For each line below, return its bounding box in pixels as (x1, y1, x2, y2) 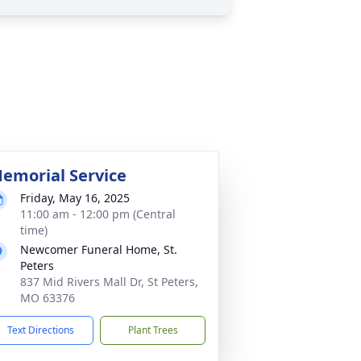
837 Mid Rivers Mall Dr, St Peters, (20, 274, 198, 289)
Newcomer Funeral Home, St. (20, 242, 177, 257)
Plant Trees (127, 323, 178, 337)
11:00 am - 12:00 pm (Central (20, 206, 176, 222)
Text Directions (7, 323, 74, 337)
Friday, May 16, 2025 (20, 190, 130, 205)
